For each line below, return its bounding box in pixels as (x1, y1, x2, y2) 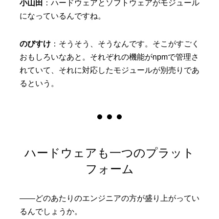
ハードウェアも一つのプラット (24, 146, 195, 160)
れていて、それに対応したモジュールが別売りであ (20, 66, 199, 75)
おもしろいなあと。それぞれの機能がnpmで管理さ (20, 53, 199, 62)
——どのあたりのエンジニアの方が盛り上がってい (20, 194, 199, 203)
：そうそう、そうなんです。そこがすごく (51, 40, 199, 48)
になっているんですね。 (20, 12, 106, 21)
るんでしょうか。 (20, 207, 82, 216)
